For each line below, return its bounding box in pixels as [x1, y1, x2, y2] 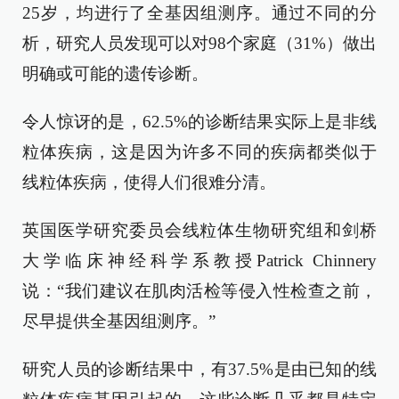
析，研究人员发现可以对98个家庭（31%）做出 [22, 34, 377, 53]
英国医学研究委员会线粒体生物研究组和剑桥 [22, 221, 377, 240]
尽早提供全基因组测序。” [22, 312, 216, 330]
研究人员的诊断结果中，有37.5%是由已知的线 [22, 360, 377, 379]
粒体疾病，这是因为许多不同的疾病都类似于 [22, 142, 377, 161]
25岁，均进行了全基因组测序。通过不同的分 [22, 4, 377, 22]
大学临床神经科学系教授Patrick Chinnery [22, 251, 377, 270]
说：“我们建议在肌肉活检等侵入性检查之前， [22, 281, 377, 300]
